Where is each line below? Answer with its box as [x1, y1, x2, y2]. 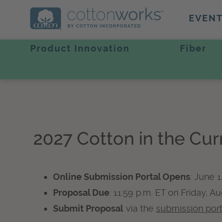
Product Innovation [30, 43, 130, 54]
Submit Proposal [53, 203, 124, 214]
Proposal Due [53, 187, 110, 198]
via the [123, 203, 157, 214]
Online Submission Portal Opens [53, 171, 191, 182]
